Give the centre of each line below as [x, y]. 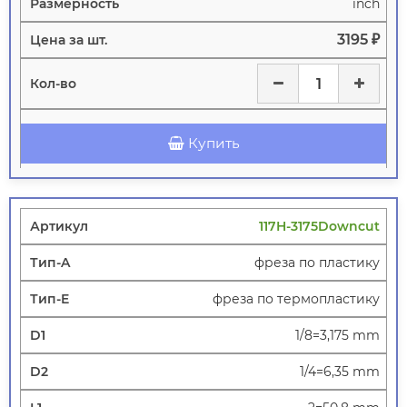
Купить [213, 144]
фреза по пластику [317, 263]
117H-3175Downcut [319, 227]
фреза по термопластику [296, 299]
